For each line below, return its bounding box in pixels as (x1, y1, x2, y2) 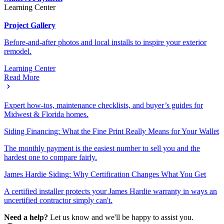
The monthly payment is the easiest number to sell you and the (4, 153, 200, 161)
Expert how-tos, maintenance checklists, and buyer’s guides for (4, 110, 203, 118)
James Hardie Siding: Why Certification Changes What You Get (4, 179, 206, 187)
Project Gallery (4, 30, 55, 38)
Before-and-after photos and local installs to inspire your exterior (4, 47, 206, 55)
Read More (4, 82, 39, 90)
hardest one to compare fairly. (4, 162, 97, 170)
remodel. (4, 56, 31, 64)
